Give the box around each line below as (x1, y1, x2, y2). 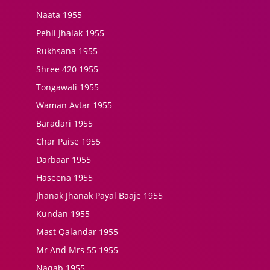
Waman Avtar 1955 (36, 99, 112, 111)
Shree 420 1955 (36, 63, 98, 75)
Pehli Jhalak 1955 (36, 27, 104, 39)
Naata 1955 (36, 9, 82, 20)
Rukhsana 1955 (36, 45, 98, 57)
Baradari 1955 (36, 118, 93, 129)
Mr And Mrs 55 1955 (36, 244, 118, 256)
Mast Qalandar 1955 (36, 226, 118, 237)
